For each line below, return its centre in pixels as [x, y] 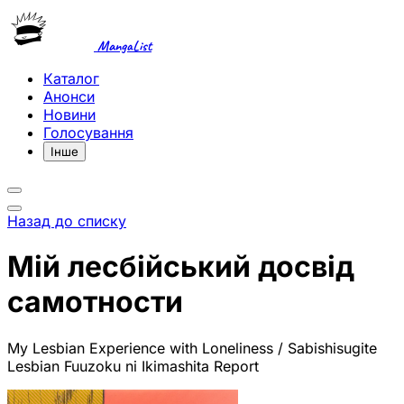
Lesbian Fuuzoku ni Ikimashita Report [133, 366]
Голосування [88, 133]
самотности [95, 302]
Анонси [69, 96]
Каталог [71, 78]
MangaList [123, 46]
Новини [69, 115]
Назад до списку [67, 221]
